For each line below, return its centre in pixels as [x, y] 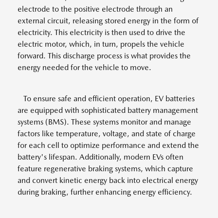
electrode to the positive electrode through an [95, 9]
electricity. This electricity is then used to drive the [101, 33]
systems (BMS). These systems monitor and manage [104, 122]
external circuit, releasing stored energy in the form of [108, 21]
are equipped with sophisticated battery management [108, 110]
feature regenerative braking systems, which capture [105, 169]
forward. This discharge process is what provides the [104, 56]
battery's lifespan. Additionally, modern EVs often [100, 157]
